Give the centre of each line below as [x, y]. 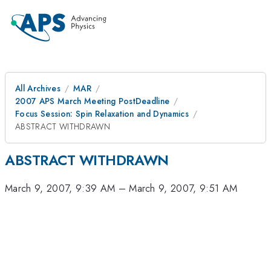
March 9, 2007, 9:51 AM [183, 188]
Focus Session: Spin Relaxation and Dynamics [102, 114]
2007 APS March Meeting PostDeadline [93, 101]
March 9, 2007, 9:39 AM [60, 188]
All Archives [38, 88]
